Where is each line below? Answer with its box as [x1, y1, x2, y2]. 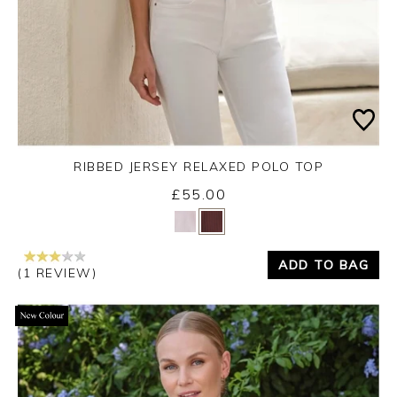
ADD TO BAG [278, 256, 369, 273]
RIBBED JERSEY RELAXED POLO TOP [74, 159, 323, 175]
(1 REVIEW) [18, 265, 97, 281]
